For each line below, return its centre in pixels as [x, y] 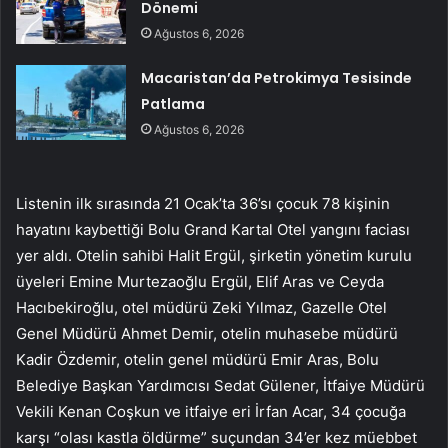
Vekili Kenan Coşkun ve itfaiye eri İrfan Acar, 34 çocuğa [211, 412]
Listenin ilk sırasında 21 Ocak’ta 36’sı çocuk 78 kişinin [203, 204]
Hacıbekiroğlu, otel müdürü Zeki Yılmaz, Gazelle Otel [201, 308]
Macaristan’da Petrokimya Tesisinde [277, 78]
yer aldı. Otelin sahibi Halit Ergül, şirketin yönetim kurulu [214, 256]
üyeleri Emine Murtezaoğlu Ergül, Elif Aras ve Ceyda [200, 282]
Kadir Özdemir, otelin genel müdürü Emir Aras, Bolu [197, 360]
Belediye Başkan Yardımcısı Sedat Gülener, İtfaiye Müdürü [220, 386]
